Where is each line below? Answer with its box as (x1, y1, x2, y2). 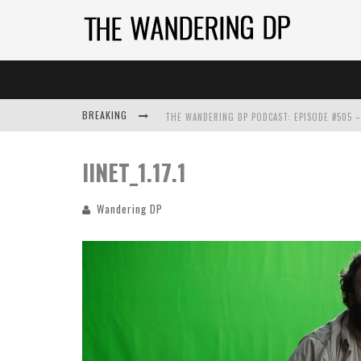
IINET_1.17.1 (82, 156, 186, 189)
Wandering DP (97, 201, 163, 217)
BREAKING (82, 108, 131, 122)
